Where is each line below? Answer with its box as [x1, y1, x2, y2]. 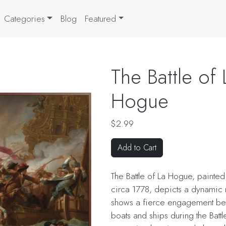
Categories [4, 12, 45, 25]
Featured [85, 12, 117, 25]
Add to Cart [118, 142, 157, 153]
